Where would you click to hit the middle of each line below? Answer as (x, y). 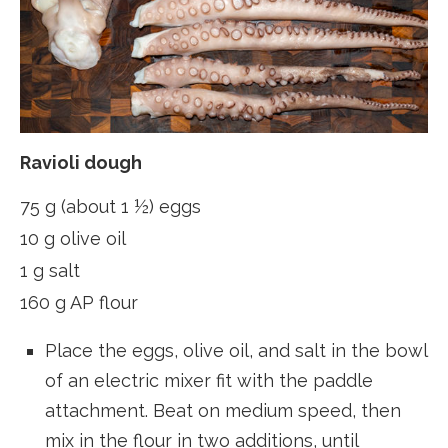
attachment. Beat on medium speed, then (223, 410)
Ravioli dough (81, 162)
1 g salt (50, 270)
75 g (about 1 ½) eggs (110, 206)
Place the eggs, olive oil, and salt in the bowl (236, 350)
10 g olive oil (73, 238)
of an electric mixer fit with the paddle (209, 380)
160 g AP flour (79, 302)
